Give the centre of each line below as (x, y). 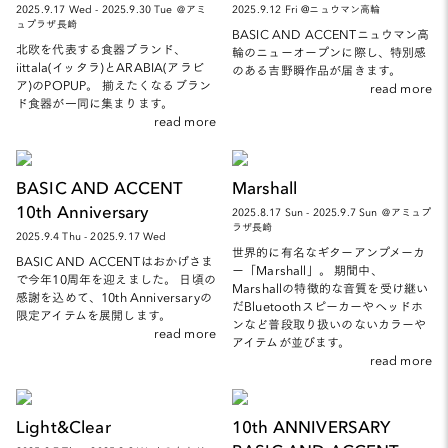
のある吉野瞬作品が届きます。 (317, 69)
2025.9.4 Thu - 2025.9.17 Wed (91, 236)
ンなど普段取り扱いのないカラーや (329, 323)
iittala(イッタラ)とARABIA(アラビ (110, 66)
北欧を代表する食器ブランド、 (101, 48)
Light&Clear (63, 425)
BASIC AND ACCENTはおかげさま (115, 260)
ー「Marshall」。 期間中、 (307, 269)
